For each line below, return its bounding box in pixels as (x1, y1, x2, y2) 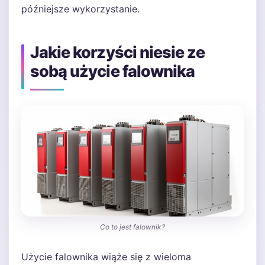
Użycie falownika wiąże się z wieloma (21, 251, 191, 263)
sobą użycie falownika (30, 62, 195, 81)
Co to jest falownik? (100, 222, 165, 231)
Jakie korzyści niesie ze (30, 43, 205, 62)
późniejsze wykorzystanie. (21, 3, 140, 15)
